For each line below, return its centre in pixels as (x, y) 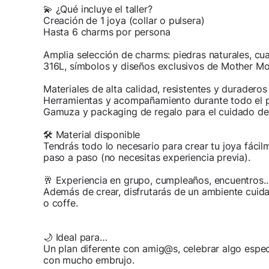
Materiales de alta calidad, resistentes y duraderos (155, 89)
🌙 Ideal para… (75, 237)
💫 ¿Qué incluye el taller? (98, 9)
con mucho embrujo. (89, 260)
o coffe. (61, 203)
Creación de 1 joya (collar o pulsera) (124, 20)
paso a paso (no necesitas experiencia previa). (147, 157)
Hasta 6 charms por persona (107, 32)
